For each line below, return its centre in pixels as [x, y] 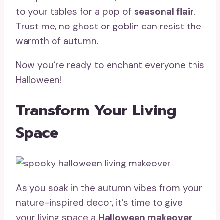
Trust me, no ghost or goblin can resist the [109, 27]
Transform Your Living [96, 111]
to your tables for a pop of [75, 12]
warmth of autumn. [57, 41]
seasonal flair [164, 12]
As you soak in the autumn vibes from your [109, 188]
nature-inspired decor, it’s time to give [99, 203]
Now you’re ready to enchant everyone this [110, 65]
